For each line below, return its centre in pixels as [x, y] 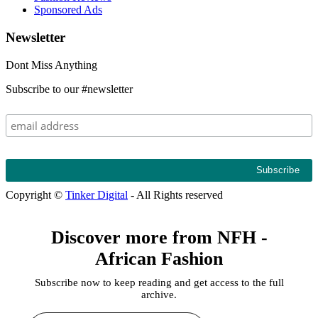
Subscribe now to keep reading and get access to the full [159, 282]
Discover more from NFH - [159, 237]
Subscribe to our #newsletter [69, 89]
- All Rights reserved [175, 194]
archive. [159, 294]
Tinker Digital [97, 194]
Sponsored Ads [68, 10]
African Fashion [159, 258]
